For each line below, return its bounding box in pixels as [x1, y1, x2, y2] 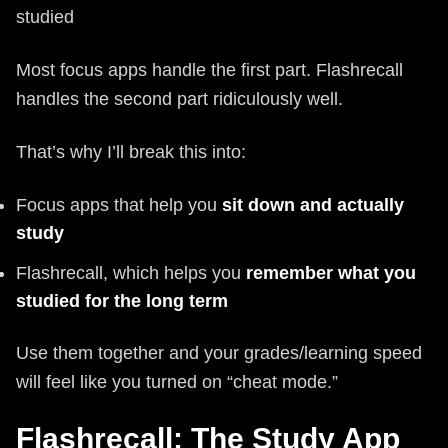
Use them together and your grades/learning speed [16, 343, 422, 363]
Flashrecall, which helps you [16, 263, 246, 283]
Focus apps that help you [16, 195, 222, 215]
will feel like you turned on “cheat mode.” [16, 372, 338, 392]
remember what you [246, 263, 416, 283]
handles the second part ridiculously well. [16, 89, 343, 109]
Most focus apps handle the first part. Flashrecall [16, 60, 403, 80]
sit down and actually [222, 195, 404, 215]
